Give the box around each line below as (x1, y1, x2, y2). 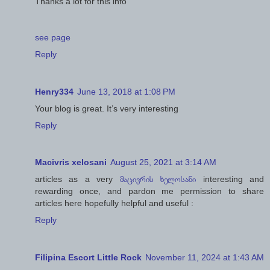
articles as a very (35, 174, 120, 184)
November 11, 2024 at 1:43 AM (145, 253, 264, 263)
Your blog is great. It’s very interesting (35, 103, 178, 113)
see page (35, 32, 71, 42)
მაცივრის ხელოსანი (119, 174, 196, 184)
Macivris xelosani (35, 157, 107, 168)
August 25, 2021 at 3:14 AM (110, 157, 216, 168)
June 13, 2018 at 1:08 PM (77, 86, 175, 96)
